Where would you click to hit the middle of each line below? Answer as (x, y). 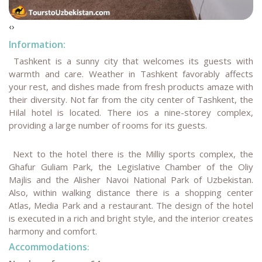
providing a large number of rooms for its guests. (108, 125)
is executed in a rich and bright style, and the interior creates (131, 218)
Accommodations (48, 247)
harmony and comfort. (53, 231)
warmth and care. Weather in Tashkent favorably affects (131, 73)
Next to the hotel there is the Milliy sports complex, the (131, 154)
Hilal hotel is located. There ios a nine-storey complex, (131, 112)
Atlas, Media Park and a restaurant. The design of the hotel (131, 205)
